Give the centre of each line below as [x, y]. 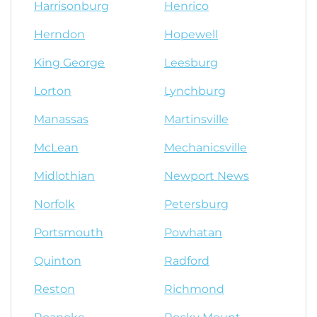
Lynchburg [195, 91]
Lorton [53, 91]
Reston [54, 289]
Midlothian [64, 176]
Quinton [58, 261]
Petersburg [196, 204]
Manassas [61, 119]
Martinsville [196, 119]
